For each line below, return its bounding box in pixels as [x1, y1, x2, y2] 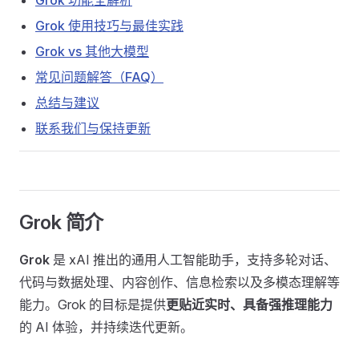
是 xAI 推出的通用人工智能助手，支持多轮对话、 [50, 252, 337, 268]
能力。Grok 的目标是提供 [19, 296, 166, 313]
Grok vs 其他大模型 [35, 43, 149, 59]
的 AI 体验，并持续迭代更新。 [19, 319, 193, 335]
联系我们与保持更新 [35, 120, 151, 136]
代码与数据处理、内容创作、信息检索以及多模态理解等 [19, 274, 340, 290]
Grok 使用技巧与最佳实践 [35, 18, 184, 34]
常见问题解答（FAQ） [35, 69, 163, 85]
